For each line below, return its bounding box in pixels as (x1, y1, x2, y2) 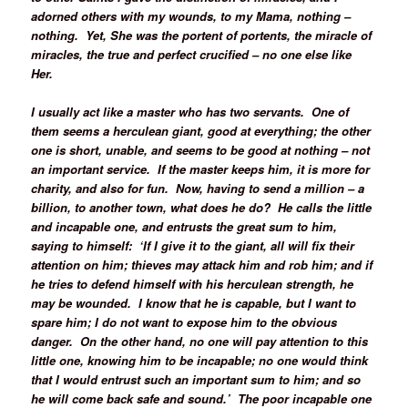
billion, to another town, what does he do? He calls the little (31, 199, 372, 217)
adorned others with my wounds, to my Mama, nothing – (31, 6, 352, 25)
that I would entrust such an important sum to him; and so (31, 371, 362, 389)
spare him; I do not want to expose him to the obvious (31, 313, 338, 331)
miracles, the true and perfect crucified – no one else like (31, 45, 352, 63)
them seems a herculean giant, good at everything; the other (31, 122, 372, 140)
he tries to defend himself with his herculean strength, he (31, 275, 354, 293)
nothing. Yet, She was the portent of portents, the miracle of (31, 25, 372, 44)
